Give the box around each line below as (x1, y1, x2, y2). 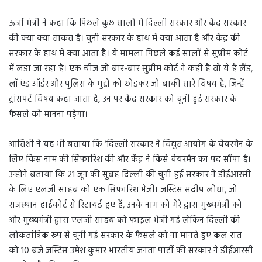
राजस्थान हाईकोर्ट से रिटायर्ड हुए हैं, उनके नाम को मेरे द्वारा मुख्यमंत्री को (9, 198, 242, 213)
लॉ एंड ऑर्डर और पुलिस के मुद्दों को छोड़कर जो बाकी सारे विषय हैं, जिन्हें (9, 77, 244, 92)
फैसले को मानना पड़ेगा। (9, 108, 88, 122)
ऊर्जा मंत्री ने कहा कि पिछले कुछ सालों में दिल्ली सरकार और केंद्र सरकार (9, 16, 246, 31)
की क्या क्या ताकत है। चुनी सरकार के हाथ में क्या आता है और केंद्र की (9, 32, 240, 46)
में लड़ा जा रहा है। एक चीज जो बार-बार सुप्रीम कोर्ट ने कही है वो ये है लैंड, (9, 62, 253, 77)
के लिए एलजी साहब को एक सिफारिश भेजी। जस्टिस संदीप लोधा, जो (9, 183, 237, 198)
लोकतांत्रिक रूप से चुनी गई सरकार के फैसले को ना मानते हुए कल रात (9, 229, 242, 243)
